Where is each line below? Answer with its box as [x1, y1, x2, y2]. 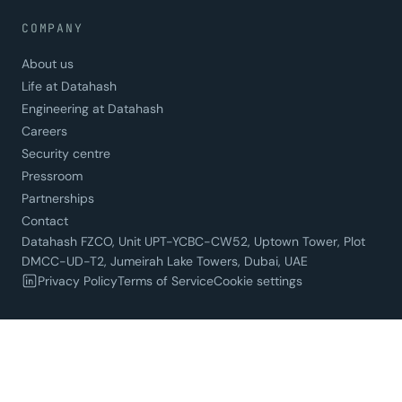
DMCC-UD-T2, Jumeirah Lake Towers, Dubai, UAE [22, 253, 308, 270]
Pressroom [22, 168, 83, 185]
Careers [22, 123, 67, 140]
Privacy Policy [38, 273, 118, 290]
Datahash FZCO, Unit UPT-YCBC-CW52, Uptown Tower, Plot [22, 233, 365, 250]
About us [22, 56, 74, 73]
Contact [22, 213, 68, 230]
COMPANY [22, 21, 83, 37]
